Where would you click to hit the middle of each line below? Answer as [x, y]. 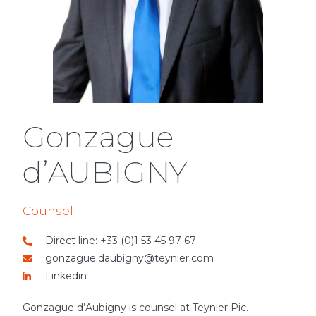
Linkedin [66, 276]
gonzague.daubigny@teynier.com [129, 259]
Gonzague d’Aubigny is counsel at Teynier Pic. [135, 308]
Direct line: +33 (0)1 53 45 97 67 [121, 241]
